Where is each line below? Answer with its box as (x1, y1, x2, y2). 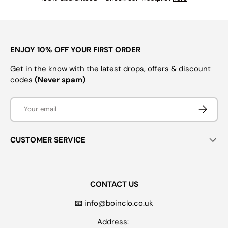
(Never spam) (35, 75, 85, 85)
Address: (97, 216, 131, 227)
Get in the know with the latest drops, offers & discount (10, 64, 211, 74)
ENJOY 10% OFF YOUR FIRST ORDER (10, 45, 140, 55)
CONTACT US (90, 179, 138, 189)
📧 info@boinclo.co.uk (75, 197, 153, 208)
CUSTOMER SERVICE (10, 134, 85, 145)
